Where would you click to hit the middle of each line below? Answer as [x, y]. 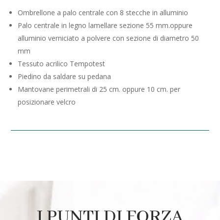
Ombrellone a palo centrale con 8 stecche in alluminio [103, 12]
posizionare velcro [47, 102]
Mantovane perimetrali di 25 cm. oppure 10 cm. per [99, 89]
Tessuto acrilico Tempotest [62, 63]
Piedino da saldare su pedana [65, 76]
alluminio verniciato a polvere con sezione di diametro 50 [109, 38]
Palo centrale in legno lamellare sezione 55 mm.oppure [105, 25]
